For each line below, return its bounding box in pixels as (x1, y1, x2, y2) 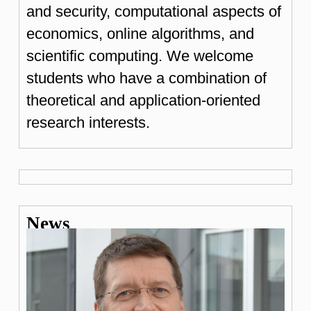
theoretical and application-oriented (26, 91, 260, 109)
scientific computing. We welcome (26, 47, 253, 65)
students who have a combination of (26, 69, 267, 87)
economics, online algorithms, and (26, 24, 254, 42)
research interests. (26, 113, 150, 131)
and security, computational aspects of (26, 2, 281, 20)
